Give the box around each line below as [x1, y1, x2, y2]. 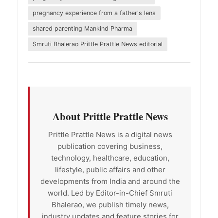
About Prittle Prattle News [52, 109, 168, 124]
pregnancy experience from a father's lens [32, 9, 156, 17]
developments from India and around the [40, 176, 180, 186]
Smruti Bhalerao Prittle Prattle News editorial [32, 40, 163, 48]
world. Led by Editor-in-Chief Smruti [48, 188, 172, 198]
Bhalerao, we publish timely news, [51, 200, 169, 209]
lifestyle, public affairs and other [54, 164, 165, 174]
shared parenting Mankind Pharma [32, 24, 132, 32]
